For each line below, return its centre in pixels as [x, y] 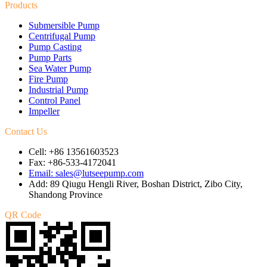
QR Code [23, 215]
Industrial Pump [58, 90]
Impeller [44, 111]
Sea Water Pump [60, 69]
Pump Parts [50, 58]
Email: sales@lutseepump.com [86, 173]
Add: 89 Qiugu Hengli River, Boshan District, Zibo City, [136, 184]
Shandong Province [66, 195]
